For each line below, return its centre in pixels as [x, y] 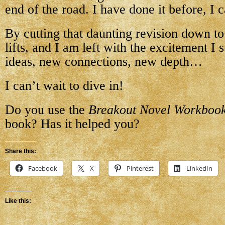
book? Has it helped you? [72, 124]
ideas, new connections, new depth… [104, 62]
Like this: [18, 201]
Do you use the [47, 110]
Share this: [21, 151]
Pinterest [140, 168]
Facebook [43, 168]
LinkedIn [199, 168]
